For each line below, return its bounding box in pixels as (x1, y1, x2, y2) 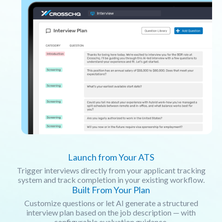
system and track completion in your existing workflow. (17, 174, 205, 184)
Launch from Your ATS (68, 151, 154, 163)
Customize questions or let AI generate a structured (24, 198, 198, 208)
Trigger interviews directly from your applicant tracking (16, 165, 206, 175)
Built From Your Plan (72, 184, 150, 195)
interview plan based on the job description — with (26, 207, 196, 217)
